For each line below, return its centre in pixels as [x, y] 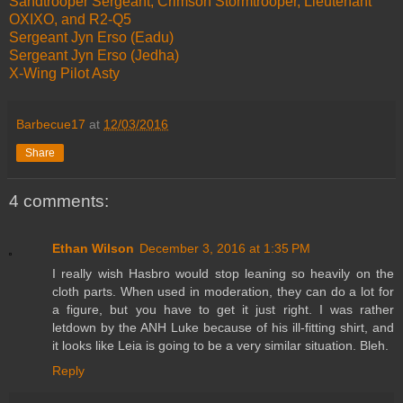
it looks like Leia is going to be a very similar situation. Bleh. [220, 345]
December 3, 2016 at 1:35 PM [225, 248]
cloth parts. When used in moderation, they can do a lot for [223, 291]
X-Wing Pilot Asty [66, 74]
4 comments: [59, 201]
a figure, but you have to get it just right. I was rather [223, 309]
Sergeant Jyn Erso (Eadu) [91, 38]
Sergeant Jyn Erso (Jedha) [94, 56]
